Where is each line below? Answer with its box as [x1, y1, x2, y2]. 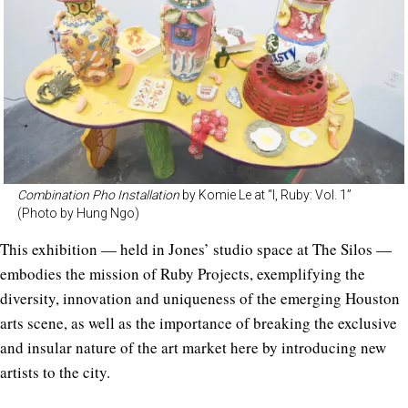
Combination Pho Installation [17, 188, 179, 203]
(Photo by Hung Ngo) [17, 206, 139, 221]
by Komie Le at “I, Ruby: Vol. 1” [179, 188, 352, 203]
